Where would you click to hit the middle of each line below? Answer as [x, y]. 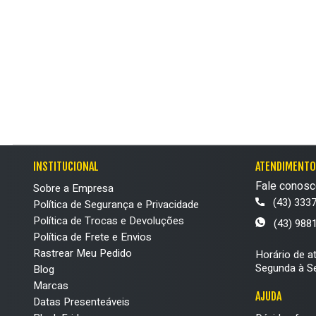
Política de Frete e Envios [92, 237]
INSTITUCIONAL [66, 166]
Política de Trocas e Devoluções [109, 221]
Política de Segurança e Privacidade [116, 205]
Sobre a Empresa [73, 188]
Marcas [51, 286]
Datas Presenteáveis [81, 302]
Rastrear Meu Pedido [83, 253]
